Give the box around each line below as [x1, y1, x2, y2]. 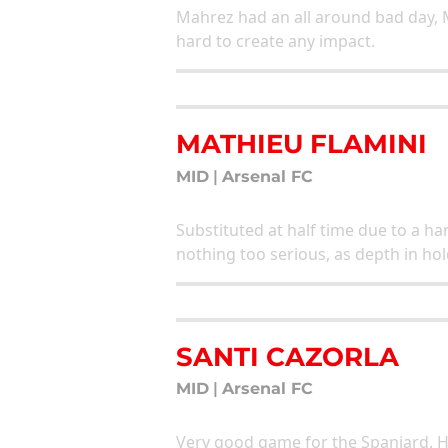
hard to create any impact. [176, 30, 375, 53]
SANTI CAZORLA [176, 340, 399, 372]
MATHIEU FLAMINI [176, 128, 427, 160]
